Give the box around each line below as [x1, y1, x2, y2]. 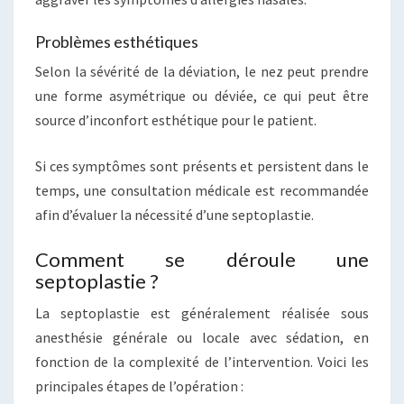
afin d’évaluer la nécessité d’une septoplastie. [35, 206, 314, 224]
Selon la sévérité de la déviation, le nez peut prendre [35, 62, 369, 80]
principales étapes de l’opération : [35, 377, 243, 395]
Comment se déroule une [35, 247, 369, 271]
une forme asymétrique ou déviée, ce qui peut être [35, 87, 369, 105]
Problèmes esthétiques [35, 32, 198, 51]
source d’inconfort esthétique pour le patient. [35, 111, 317, 129]
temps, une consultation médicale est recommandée [35, 181, 369, 199]
